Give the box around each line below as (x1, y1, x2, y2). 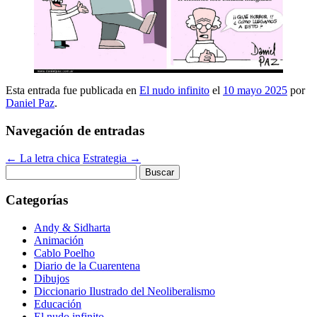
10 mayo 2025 (223, 84, 287, 97)
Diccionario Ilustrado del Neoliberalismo (34, 285, 215, 297)
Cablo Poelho (34, 247, 95, 259)
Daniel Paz (6, 97, 54, 110)
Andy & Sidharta (34, 221, 110, 234)
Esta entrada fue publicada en (6, 84, 139, 97)
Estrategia (83, 151, 129, 164)
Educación (34, 298, 81, 310)
